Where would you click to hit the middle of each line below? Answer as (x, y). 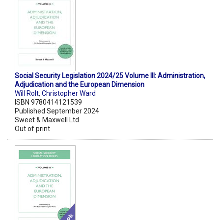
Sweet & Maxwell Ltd (47, 120)
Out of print (32, 129)
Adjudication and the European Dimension (80, 85)
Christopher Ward (69, 94)
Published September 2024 (57, 111)
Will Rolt (27, 94)
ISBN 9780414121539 (48, 102)
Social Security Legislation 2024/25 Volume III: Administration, (110, 76)
